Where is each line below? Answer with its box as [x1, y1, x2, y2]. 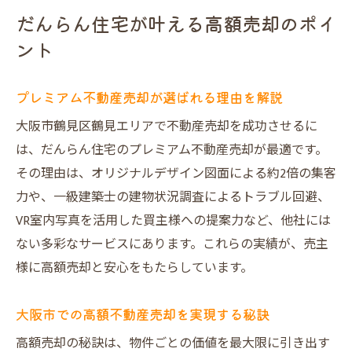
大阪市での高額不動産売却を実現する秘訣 [16, 304, 269, 324]
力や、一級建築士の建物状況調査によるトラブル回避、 [16, 187, 330, 208]
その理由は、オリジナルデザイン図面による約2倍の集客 [16, 163, 336, 185]
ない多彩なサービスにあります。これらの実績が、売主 [16, 234, 328, 255]
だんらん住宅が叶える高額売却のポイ [16, 9, 336, 37]
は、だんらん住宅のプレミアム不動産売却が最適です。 [16, 140, 328, 161]
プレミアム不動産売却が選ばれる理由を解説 [16, 87, 283, 107]
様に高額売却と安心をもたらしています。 [16, 258, 253, 279]
